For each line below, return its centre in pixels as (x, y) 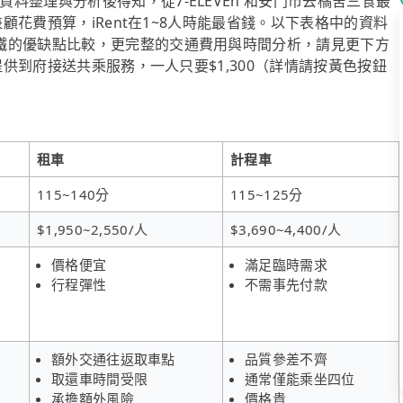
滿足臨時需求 (286, 264)
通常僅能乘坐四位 (300, 378)
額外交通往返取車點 (113, 358)
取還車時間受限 (100, 378)
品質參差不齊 (286, 358)
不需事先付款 (286, 284)
